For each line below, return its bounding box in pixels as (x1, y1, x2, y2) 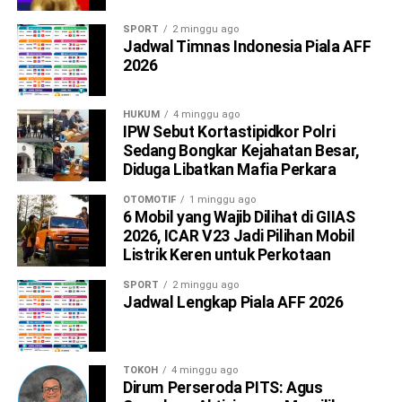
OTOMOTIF (122, 194, 176, 206)
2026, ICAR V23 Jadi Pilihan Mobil (122, 227, 355, 246)
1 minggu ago (188, 194, 256, 206)
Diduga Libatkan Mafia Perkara (122, 161, 336, 179)
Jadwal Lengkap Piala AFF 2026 (122, 293, 344, 312)
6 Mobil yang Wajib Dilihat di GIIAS (122, 208, 355, 227)
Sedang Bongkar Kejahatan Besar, (122, 142, 359, 161)
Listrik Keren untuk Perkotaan (122, 246, 331, 265)
